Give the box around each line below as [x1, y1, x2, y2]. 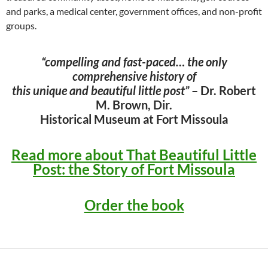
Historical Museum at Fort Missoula [40, 111, 228, 126]
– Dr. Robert [189, 83, 256, 98]
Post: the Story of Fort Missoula [33, 160, 235, 178]
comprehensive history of [72, 68, 196, 83]
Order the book [84, 196, 184, 214]
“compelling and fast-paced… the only [41, 54, 227, 69]
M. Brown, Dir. [96, 97, 172, 112]
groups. [6, 19, 36, 31]
